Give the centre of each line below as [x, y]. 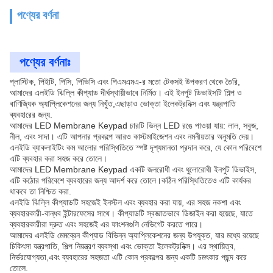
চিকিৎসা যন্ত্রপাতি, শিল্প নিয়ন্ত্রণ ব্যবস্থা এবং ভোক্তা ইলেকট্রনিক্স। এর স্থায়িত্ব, [123, 246]
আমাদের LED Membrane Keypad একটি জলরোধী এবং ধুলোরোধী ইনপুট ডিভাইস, [133, 169]
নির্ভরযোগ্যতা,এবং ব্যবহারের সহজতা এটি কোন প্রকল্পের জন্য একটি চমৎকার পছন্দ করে [128, 257]
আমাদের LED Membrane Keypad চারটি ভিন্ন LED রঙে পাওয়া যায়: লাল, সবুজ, [134, 126]
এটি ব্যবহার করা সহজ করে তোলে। [58, 158]
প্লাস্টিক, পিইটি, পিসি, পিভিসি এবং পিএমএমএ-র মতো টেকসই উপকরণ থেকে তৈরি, [125, 82]
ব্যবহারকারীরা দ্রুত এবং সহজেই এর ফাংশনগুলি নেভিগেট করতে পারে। [106, 224]
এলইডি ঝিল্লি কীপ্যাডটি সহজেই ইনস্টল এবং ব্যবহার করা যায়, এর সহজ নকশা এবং [125, 202]
